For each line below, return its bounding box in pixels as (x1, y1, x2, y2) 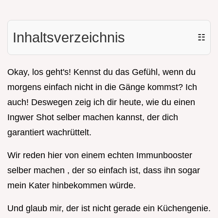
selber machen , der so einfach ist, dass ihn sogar (7, 165, 200, 176)
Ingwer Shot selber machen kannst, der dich (7, 112, 178, 123)
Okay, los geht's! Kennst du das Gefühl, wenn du (7, 67, 196, 77)
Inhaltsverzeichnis (13, 30, 125, 46)
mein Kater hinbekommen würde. (7, 181, 136, 191)
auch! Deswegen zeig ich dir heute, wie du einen (7, 97, 195, 108)
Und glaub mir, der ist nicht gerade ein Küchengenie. (7, 203, 211, 214)
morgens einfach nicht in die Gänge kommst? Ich (7, 82, 197, 92)
